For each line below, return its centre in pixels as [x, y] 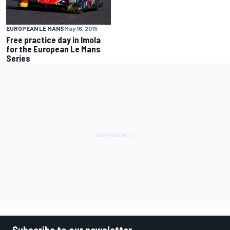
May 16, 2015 [81, 28]
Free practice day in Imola [53, 40]
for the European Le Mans [53, 49]
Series [18, 58]
